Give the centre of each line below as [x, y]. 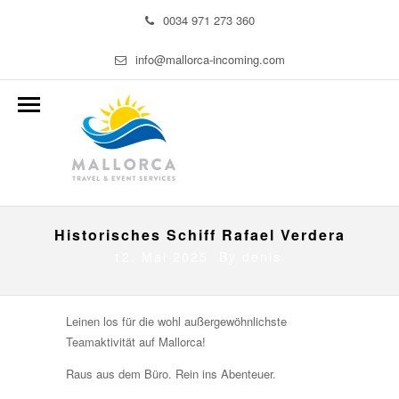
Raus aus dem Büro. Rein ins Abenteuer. [171, 373]
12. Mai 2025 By [177, 256]
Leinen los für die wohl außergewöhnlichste [176, 321]
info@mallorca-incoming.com [210, 59]
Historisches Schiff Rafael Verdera [199, 235]
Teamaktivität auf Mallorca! [136, 341]
